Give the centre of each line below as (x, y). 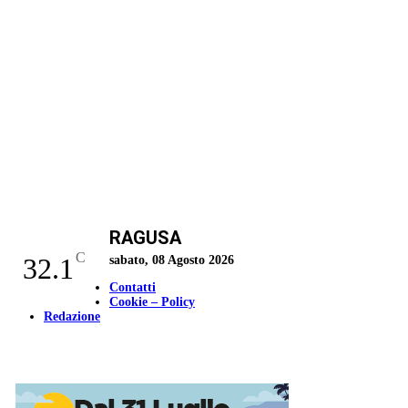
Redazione (72, 316)
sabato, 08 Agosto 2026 (172, 260)
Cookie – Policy (152, 302)
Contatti (133, 287)
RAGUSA (145, 238)
